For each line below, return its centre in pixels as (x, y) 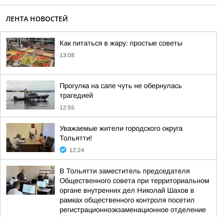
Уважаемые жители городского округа (121, 128)
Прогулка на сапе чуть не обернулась (121, 86)
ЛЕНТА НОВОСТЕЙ (37, 19)
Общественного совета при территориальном (134, 181)
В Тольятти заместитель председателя (125, 171)
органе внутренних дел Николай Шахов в (127, 190)
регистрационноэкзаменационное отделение (133, 210)
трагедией (76, 95)
